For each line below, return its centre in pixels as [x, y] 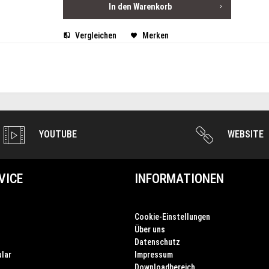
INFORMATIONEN [179, 178]
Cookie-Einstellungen [172, 216]
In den [120, 7]
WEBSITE [244, 134]
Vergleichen [95, 35]
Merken [156, 35]
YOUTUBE [56, 134]
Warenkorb [152, 7]
